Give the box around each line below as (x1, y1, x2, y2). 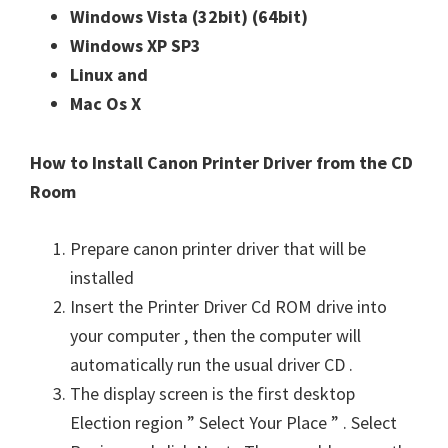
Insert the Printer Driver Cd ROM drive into (70, 295, 387, 318)
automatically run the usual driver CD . (70, 353, 353, 376)
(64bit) (252, 5, 308, 28)
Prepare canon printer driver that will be (70, 237, 366, 260)
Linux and (70, 63, 152, 86)
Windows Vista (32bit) (70, 5, 252, 28)
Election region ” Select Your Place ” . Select (70, 411, 397, 434)
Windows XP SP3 (70, 34, 201, 57)
